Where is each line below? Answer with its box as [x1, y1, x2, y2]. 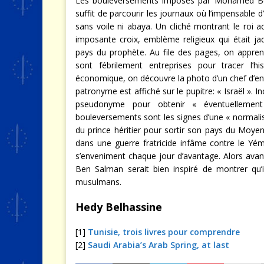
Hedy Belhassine [75, 200, 162, 214]
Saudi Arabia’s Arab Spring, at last [88, 239, 229, 251]
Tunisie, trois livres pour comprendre [88, 226, 240, 238]
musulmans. [75, 176, 121, 188]
